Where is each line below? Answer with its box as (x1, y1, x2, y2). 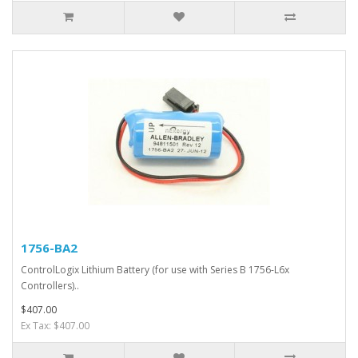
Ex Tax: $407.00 (21, 319, 89, 332)
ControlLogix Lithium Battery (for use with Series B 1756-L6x (21, 263, 289, 276)
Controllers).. (21, 279, 79, 292)
